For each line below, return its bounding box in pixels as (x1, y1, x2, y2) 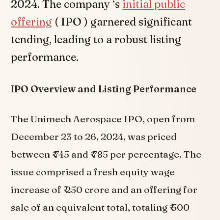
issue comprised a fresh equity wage (11, 165, 175, 178)
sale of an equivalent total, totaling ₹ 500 (11, 201, 190, 213)
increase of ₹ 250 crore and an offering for (11, 183, 198, 195)
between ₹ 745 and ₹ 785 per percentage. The (11, 148, 202, 160)
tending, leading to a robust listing (11, 32, 182, 46)
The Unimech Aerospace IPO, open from (11, 112, 195, 125)
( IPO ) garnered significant (52, 15, 192, 28)
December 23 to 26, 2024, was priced (11, 130, 177, 142)
